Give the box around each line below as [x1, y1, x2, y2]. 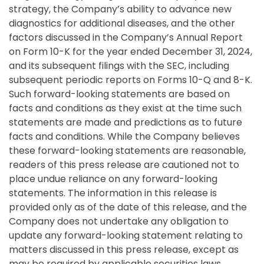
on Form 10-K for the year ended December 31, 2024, [9, 45, 252, 58]
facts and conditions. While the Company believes [9, 130, 240, 143]
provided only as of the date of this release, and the [9, 200, 247, 214]
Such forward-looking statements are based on [9, 87, 230, 101]
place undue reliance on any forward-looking [9, 172, 217, 186]
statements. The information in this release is [9, 186, 217, 200]
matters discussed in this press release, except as [9, 243, 239, 256]
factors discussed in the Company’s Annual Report [9, 31, 243, 44]
